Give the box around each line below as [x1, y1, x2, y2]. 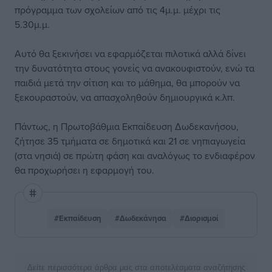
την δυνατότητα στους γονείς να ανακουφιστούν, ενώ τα [15, 61, 254, 75]
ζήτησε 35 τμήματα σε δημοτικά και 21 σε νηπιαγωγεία [15, 134, 245, 148]
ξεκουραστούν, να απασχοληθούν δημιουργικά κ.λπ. [15, 90, 235, 104]
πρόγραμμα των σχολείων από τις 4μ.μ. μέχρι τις [15, 3, 220, 16]
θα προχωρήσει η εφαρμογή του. [15, 163, 154, 177]
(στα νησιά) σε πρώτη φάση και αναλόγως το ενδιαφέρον [15, 149, 255, 162]
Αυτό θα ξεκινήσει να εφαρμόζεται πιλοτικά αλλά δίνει [15, 47, 246, 60]
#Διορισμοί [180, 212, 218, 224]
